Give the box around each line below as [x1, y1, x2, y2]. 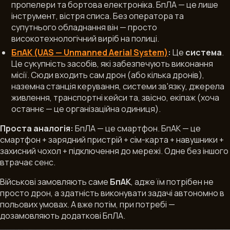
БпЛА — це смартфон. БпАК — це [73, 123, 201, 135]
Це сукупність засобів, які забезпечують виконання [11, 58, 214, 70]
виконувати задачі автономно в [99, 187, 225, 199]
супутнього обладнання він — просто [11, 21, 158, 33]
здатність [61, 187, 100, 199]
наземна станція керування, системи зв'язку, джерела [11, 81, 225, 92]
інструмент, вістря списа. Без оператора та [11, 10, 184, 22]
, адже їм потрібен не [131, 176, 214, 188]
